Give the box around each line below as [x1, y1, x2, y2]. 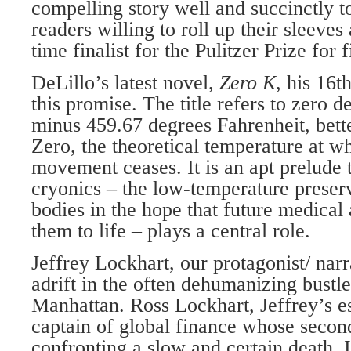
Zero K [219, 71, 276, 94]
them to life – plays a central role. [31, 219, 310, 242]
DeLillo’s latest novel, [31, 71, 219, 94]
